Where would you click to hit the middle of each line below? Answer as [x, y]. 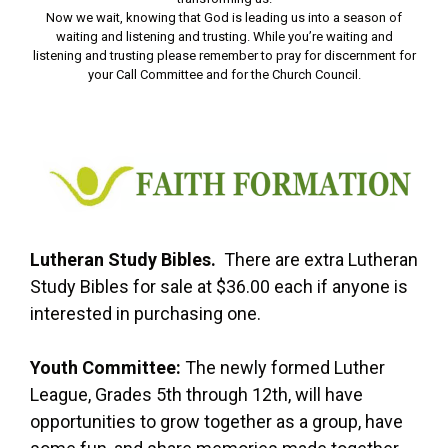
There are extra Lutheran [317, 259]
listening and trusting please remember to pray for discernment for [224, 56]
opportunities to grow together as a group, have [216, 421]
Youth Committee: [105, 367]
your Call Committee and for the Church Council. [224, 75]
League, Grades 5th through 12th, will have [196, 394]
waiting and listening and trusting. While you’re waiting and [224, 37]
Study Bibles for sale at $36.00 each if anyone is [219, 286]
